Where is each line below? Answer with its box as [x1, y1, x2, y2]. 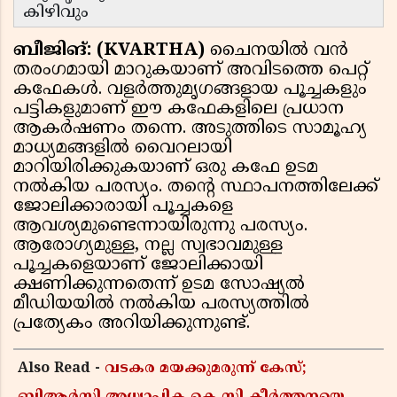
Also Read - [18, 360, 105, 378]
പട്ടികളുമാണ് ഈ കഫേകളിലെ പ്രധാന [13, 98, 344, 121]
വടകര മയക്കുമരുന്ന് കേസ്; [105, 360, 307, 378]
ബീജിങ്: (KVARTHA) [13, 40, 210, 63]
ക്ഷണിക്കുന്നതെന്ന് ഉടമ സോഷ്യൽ [13, 274, 305, 297]
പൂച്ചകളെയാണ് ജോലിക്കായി [13, 254, 263, 277]
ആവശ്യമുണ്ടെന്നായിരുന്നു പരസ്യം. [13, 215, 307, 238]
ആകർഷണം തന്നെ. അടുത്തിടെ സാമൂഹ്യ [13, 118, 367, 141]
